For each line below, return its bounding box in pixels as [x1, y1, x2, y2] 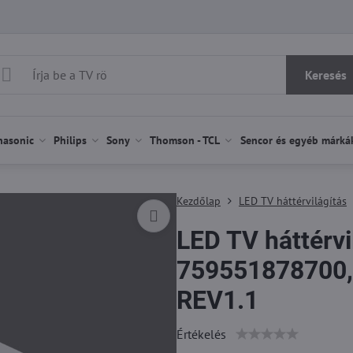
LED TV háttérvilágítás [238, 194, 347, 208]
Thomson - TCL [150, 133, 221, 147]
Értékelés [176, 326, 226, 342]
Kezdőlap [176, 194, 221, 208]
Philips [53, 133, 87, 147]
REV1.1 [176, 285, 258, 315]
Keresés [304, 67, 347, 83]
